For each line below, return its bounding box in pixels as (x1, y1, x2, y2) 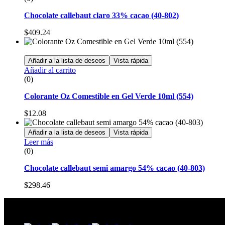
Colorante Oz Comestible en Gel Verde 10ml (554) (24, 92, 193, 101)
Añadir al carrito (24, 66, 76, 75)
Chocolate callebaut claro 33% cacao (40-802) (24, 11, 179, 20)
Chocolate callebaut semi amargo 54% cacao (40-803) (24, 164, 205, 173)
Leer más (24, 138, 53, 147)
